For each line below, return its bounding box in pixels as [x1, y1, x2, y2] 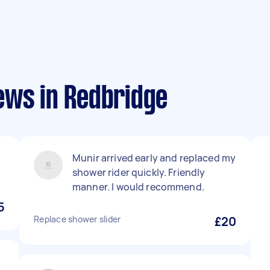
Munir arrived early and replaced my [72, 151, 236, 165]
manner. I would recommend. [72, 180, 204, 193]
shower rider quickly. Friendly [72, 166, 206, 179]
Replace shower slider [34, 213, 121, 225]
